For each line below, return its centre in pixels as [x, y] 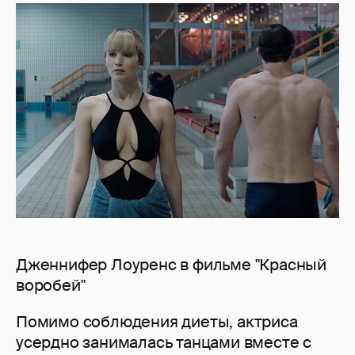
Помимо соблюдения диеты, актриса [157, 322]
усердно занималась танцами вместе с [164, 343]
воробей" [51, 286]
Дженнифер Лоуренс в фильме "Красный [171, 265]
